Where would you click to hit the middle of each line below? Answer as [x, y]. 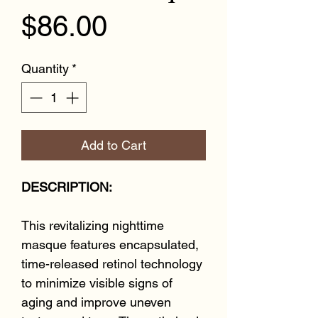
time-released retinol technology [112, 264]
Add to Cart [114, 145]
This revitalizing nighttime [93, 225]
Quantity [45, 68]
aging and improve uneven [96, 302]
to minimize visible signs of [97, 283]
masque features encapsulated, [110, 245]
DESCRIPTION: [67, 187]
